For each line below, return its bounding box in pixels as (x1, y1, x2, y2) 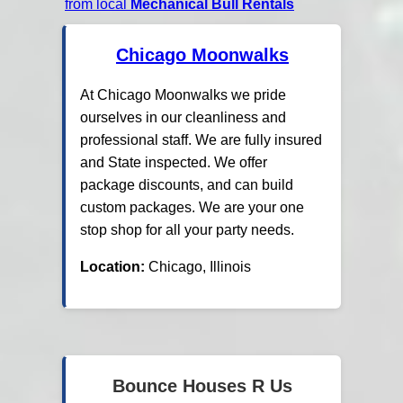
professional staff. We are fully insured (80, 132, 323, 148)
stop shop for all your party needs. (80, 222, 295, 238)
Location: (80, 259, 146, 275)
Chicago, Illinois (145, 259, 252, 275)
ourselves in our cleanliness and (80, 110, 287, 126)
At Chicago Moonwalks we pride (80, 87, 287, 103)
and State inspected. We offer (80, 155, 268, 171)
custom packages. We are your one (80, 200, 305, 216)
